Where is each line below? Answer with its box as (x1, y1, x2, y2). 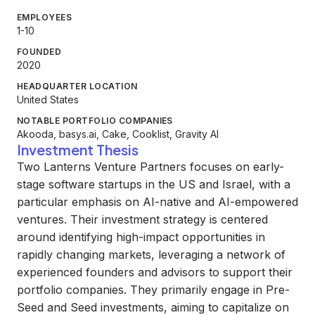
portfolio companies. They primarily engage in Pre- (17, 283, 290, 297)
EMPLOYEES (17, 12, 72, 22)
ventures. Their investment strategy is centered (17, 212, 268, 226)
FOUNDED (17, 46, 62, 57)
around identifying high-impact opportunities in (17, 230, 265, 244)
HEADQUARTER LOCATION (17, 81, 138, 91)
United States (17, 94, 79, 105)
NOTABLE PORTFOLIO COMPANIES (17, 115, 173, 126)
